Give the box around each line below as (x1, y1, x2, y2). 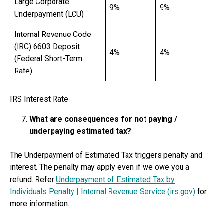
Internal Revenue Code (14, 29, 91, 39)
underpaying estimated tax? (29, 126, 131, 136)
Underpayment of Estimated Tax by (56, 174, 175, 184)
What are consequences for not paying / (29, 114, 177, 124)
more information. (10, 199, 69, 208)
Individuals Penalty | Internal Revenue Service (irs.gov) (10, 186, 195, 196)
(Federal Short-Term (14, 54, 82, 63)
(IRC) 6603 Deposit (14, 41, 80, 51)
